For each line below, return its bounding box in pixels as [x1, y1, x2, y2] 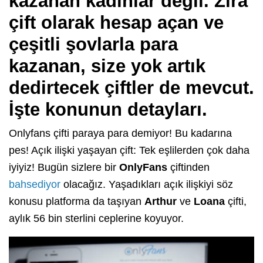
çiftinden [167, 161, 210, 173]
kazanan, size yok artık [9, 55, 205, 76]
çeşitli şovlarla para [9, 33, 178, 55]
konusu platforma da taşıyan [9, 195, 144, 207]
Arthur [144, 195, 177, 207]
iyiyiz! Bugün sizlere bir [9, 161, 119, 173]
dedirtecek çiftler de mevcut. [9, 77, 254, 98]
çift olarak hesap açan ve [9, 12, 224, 33]
